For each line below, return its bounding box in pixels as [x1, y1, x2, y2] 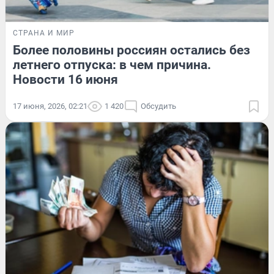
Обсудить [141, 102, 176, 111]
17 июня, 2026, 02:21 [13, 102, 87, 111]
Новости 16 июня [13, 72, 118, 87]
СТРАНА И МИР [13, 29, 75, 38]
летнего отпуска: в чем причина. [13, 57, 211, 73]
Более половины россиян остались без [13, 43, 250, 58]
